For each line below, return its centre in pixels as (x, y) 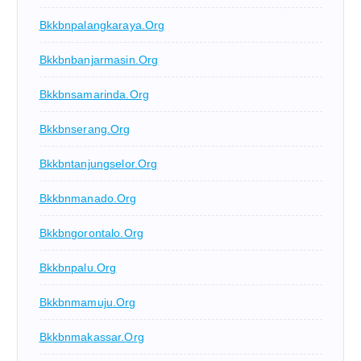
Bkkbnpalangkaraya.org (102, 25)
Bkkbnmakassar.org (91, 336)
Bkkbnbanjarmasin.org (99, 59)
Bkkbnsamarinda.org (94, 94)
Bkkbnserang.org (85, 129)
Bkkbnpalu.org (78, 267)
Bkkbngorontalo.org (91, 232)
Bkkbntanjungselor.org (98, 163)
